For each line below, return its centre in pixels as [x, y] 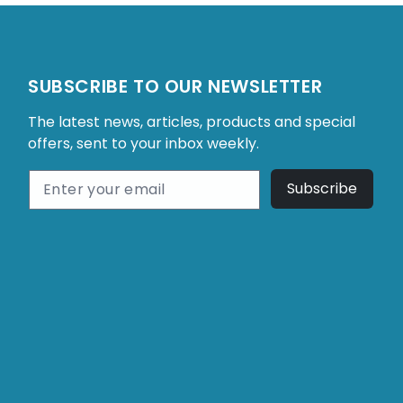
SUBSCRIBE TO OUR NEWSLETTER [175, 86]
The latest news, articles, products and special [192, 122]
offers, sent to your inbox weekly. [143, 143]
